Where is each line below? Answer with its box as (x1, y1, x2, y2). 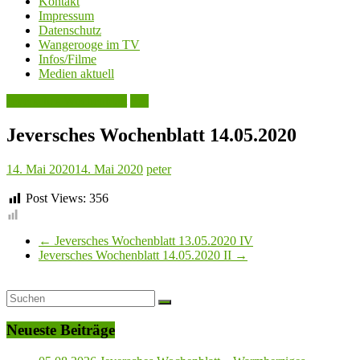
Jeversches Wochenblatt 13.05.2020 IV (51, 233, 253, 247)
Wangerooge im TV (39, 38, 140, 52)
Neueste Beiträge (6, 321, 115, 339)
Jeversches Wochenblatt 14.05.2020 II (39, 247, 235, 262)
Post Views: (26, 191, 86, 206)
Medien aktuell (39, 67, 114, 81)
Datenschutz (39, 23, 101, 38)
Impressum (39, 9, 94, 23)
